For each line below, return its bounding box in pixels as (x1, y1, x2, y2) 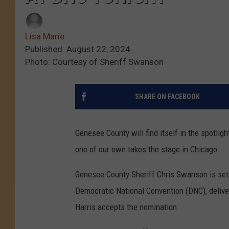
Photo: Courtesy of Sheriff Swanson (25, 57, 164, 67)
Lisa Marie (25, 31, 64, 42)
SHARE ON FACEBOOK (134, 93, 200, 101)
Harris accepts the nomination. (75, 202, 179, 213)
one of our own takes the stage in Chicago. (75, 144, 220, 155)
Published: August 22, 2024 (25, 44, 130, 55)
